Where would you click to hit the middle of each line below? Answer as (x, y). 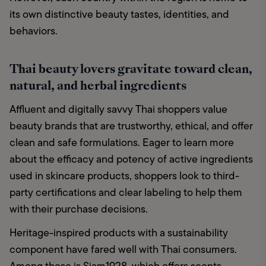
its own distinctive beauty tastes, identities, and (119, 15)
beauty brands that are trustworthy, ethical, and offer (131, 126)
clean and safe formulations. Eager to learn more (122, 143)
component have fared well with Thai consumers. (123, 250)
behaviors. (34, 31)
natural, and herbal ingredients (98, 86)
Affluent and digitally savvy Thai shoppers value (118, 110)
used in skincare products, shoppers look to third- (124, 176)
